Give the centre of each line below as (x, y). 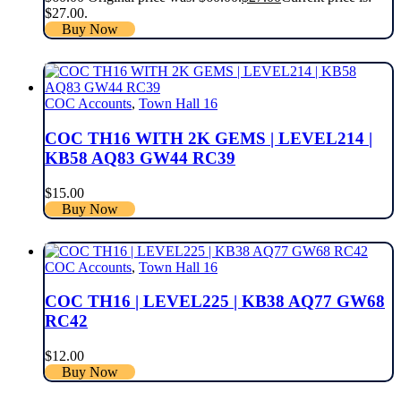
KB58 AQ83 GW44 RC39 (140, 158)
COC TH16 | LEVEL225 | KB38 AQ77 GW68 (215, 302)
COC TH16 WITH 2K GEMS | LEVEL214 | (209, 139)
